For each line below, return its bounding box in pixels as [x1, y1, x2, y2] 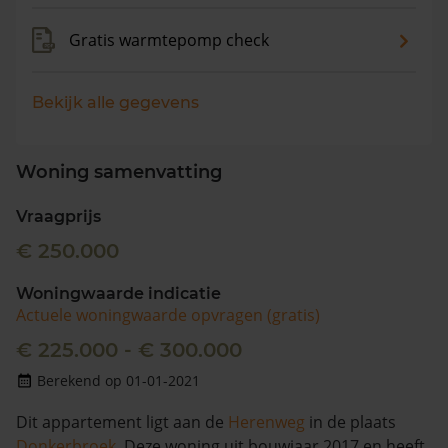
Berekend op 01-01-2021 [37, 371, 200, 390]
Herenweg [228, 411, 305, 433]
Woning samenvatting [16, 161, 222, 183]
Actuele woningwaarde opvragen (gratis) [16, 304, 320, 326]
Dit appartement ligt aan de [16, 411, 228, 433]
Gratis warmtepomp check [69, 29, 269, 51]
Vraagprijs [16, 207, 101, 226]
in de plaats [305, 411, 396, 433]
